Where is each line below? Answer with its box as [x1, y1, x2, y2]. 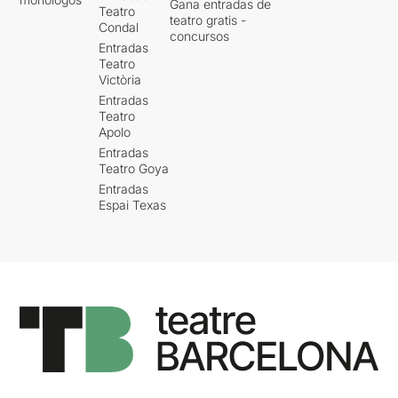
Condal [99, 19, 139, 35]
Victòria [99, 71, 142, 87]
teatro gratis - [170, 12, 247, 28]
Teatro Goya [99, 160, 170, 176]
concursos [170, 28, 230, 44]
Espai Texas [99, 196, 167, 212]
